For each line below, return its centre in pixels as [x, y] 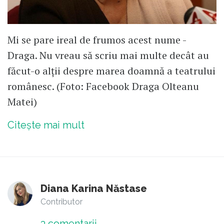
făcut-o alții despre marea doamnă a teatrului [111, 71]
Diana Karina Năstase [94, 189]
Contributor [61, 202]
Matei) [22, 102]
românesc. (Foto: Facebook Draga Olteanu [103, 86]
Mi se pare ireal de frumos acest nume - [97, 40]
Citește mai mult [46, 125]
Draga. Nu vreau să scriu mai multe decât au [108, 55]
